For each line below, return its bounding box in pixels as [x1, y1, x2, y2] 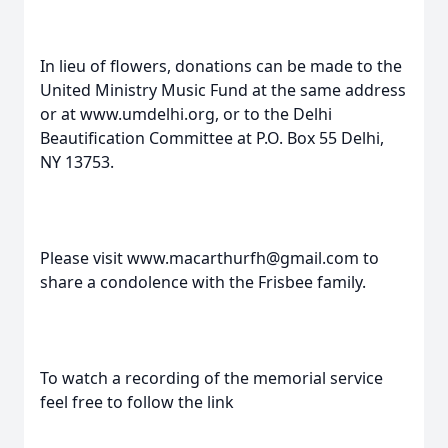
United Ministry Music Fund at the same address [40, 79, 406, 101]
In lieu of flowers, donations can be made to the [40, 55, 402, 77]
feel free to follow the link [40, 391, 234, 413]
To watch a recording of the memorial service [40, 367, 383, 389]
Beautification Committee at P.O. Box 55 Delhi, [40, 127, 384, 149]
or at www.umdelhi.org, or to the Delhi [40, 103, 332, 125]
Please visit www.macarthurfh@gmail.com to [40, 247, 379, 269]
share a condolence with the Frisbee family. [40, 271, 366, 293]
